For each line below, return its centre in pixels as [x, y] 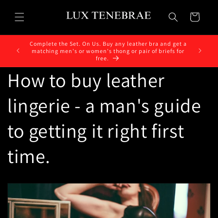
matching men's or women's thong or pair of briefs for [108, 51]
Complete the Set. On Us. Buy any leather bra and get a [108, 43]
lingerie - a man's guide [104, 105]
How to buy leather [86, 80]
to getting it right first [96, 131]
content [27, 15]
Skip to [26, 6]
